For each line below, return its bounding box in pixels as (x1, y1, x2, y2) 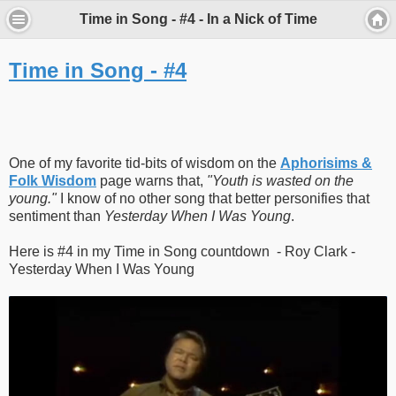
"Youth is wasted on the (207, 173, 354, 189)
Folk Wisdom (9, 173, 96, 189)
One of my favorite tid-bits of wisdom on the (9, 156, 280, 171)
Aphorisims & (280, 156, 372, 171)
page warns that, (96, 173, 207, 189)
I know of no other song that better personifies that (57, 191, 369, 207)
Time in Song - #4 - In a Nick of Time (79, 11, 317, 27)
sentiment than (9, 209, 104, 225)
